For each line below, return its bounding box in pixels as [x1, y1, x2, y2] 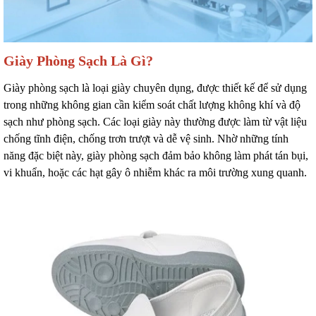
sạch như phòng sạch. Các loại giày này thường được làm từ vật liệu [4, 116, 307, 128]
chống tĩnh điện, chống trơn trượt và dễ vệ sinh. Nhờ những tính [4, 133, 288, 145]
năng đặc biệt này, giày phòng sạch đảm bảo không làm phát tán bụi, [4, 150, 308, 162]
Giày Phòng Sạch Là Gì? [4, 53, 153, 68]
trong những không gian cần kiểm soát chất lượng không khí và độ [4, 99, 300, 111]
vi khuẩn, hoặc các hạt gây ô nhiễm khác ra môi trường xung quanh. [4, 166, 307, 178]
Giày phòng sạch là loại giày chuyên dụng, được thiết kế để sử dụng [4, 82, 307, 94]
